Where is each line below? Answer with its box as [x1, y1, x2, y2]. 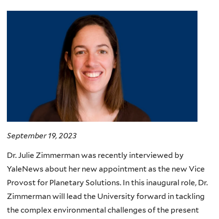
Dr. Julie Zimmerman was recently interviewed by [7, 150, 184, 160]
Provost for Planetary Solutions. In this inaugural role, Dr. [7, 177, 208, 187]
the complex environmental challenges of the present [7, 205, 199, 215]
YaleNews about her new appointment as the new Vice [7, 164, 205, 174]
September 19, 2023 [7, 131, 77, 141]
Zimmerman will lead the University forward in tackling [7, 191, 205, 201]
